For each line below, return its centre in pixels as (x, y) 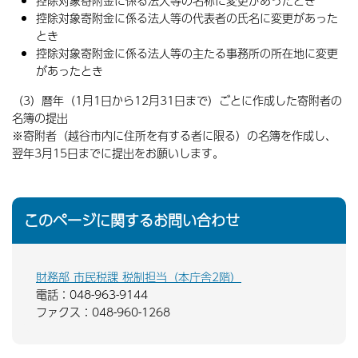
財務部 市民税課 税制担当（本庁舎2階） (139, 276)
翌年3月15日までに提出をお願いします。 (118, 153)
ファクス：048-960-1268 (103, 312)
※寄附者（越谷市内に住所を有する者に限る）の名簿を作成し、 (174, 135)
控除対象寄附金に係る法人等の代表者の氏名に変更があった (187, 18)
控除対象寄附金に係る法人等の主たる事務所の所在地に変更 (187, 53)
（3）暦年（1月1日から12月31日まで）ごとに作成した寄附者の (177, 100)
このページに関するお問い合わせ (132, 220)
